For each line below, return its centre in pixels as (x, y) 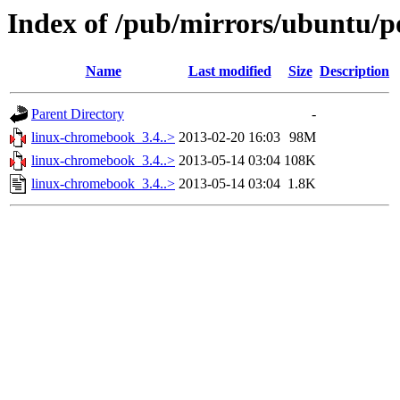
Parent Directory (78, 114)
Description (354, 71)
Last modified (229, 71)
